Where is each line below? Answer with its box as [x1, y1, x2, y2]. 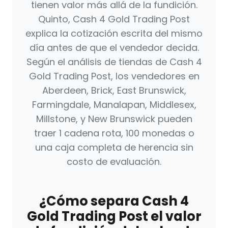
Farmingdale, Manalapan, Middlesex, [32, 98, 196, 111]
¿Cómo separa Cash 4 [39, 192, 189, 211]
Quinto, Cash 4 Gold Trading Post [38, 13, 190, 26]
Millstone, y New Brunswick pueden [36, 112, 192, 126]
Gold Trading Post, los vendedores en [28, 70, 199, 83]
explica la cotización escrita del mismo [25, 27, 203, 40]
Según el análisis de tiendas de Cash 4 [26, 55, 202, 69]
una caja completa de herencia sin [35, 141, 193, 154]
